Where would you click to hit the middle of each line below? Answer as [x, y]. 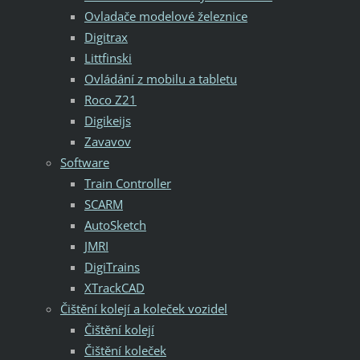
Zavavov [107, 141]
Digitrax [106, 37]
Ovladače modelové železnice [166, 16]
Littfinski [108, 57]
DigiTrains [112, 266]
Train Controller [127, 183]
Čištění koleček [125, 350]
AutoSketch [115, 225]
